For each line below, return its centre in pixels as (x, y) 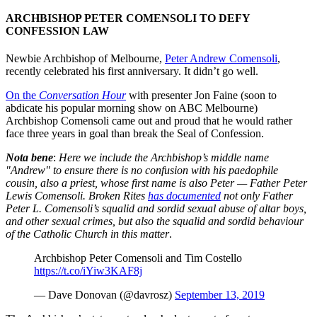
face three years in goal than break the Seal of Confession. (135, 134)
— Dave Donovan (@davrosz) (104, 295)
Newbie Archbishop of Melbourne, (85, 59)
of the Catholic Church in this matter (87, 234)
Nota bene (29, 158)
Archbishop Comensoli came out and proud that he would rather (149, 121)
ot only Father (261, 196)
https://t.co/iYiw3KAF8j (88, 271)
